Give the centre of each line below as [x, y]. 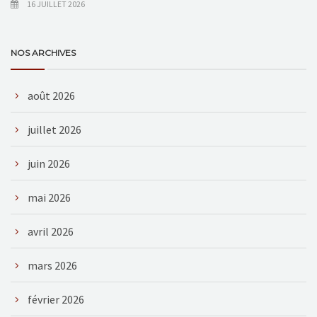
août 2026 [51, 95]
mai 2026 [49, 197]
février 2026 [56, 299]
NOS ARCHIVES [43, 52]
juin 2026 [49, 163]
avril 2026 [51, 231]
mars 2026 [52, 265]
